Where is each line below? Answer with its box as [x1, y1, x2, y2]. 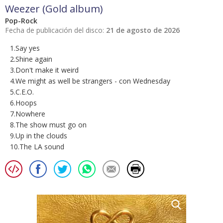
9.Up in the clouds [10, 131, 67, 141]
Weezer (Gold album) [5, 2, 103, 16]
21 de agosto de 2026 [106, 25, 180, 35]
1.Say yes [10, 43, 40, 53]
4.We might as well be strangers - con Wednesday [10, 76, 170, 86]
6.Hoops [10, 98, 37, 108]
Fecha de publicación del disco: [5, 25, 106, 35]
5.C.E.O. [10, 87, 34, 97]
